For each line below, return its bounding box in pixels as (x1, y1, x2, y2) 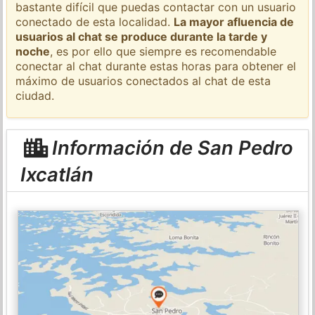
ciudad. (15, 88, 55, 103)
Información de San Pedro (46, 135, 293, 160)
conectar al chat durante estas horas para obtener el (15, 58, 297, 73)
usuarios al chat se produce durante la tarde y (15, 29, 268, 44)
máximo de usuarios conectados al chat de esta (15, 73, 271, 88)
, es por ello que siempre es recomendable (50, 44, 277, 58)
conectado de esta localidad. (15, 14, 174, 29)
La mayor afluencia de (174, 14, 295, 29)
